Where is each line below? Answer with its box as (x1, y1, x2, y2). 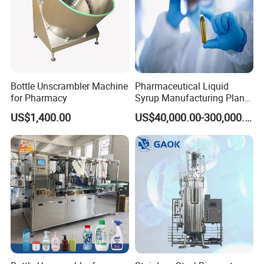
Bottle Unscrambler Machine (11, 79, 128, 93)
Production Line (134, 103, 200, 116)
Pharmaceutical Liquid (134, 79, 229, 93)
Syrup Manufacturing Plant (134, 91, 247, 104)
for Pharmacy (11, 91, 68, 104)
